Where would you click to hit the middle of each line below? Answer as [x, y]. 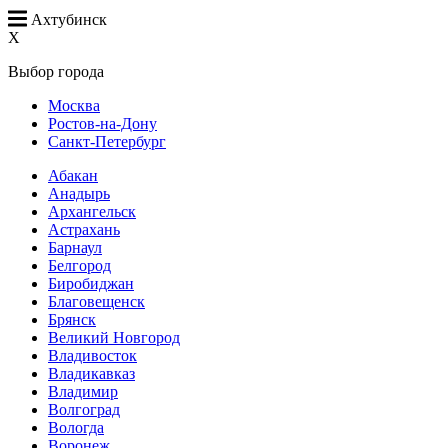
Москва [74, 106]
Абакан [73, 176]
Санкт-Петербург [107, 142]
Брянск [72, 320]
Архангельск [92, 212]
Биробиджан [91, 284]
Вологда [76, 428]
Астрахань [84, 230]
